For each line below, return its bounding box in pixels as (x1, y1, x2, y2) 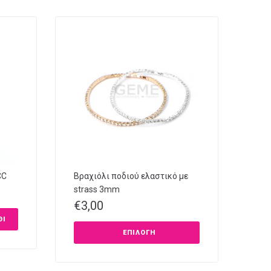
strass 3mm (74, 184, 120, 194)
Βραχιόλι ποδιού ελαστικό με (74, 171, 188, 181)
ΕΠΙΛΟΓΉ (122, 228, 155, 237)
